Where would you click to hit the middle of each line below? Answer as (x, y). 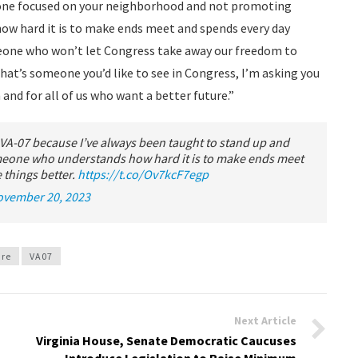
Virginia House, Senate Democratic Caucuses (166, 340)
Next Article (265, 320)
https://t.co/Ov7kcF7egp (143, 174)
